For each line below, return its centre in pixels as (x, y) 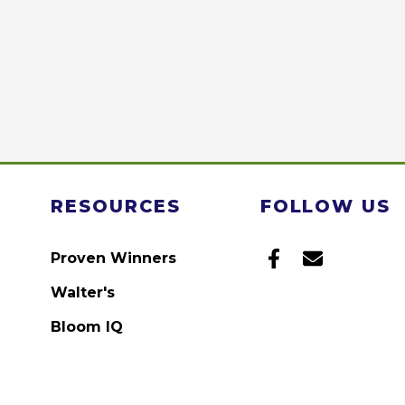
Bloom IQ (87, 326)
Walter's (83, 292)
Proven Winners (113, 258)
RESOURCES (116, 206)
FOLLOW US (325, 206)
